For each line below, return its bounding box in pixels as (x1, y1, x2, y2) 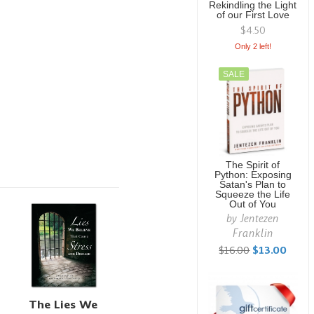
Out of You (229, 199, 277, 210)
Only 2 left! (234, 42, 271, 50)
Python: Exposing (214, 170, 292, 180)
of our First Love (216, 10, 289, 20)
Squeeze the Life (215, 189, 291, 200)
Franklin (232, 226, 273, 240)
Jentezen (240, 211, 280, 226)
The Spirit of (226, 160, 280, 170)
